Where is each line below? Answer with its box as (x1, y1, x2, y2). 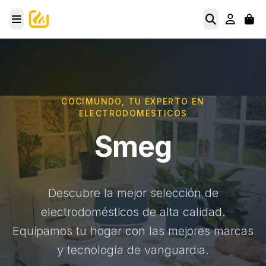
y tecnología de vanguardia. (57, 243, 209, 257)
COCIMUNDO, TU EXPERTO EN (61, 96, 205, 106)
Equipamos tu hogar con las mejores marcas (12, 224, 254, 238)
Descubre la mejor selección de (47, 186, 218, 200)
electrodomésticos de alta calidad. (40, 205, 226, 219)
